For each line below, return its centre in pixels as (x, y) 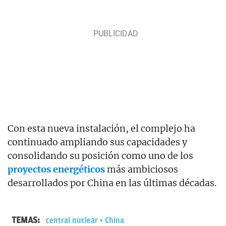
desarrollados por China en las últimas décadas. (112, 183)
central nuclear (72, 220)
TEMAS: (27, 220)
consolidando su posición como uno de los (100, 155)
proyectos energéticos (56, 169)
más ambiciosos (142, 169)
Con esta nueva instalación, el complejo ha (101, 128)
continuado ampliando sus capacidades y (97, 142)
